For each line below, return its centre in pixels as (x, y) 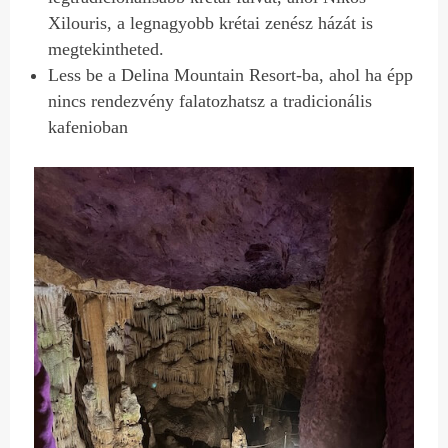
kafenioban (88, 126)
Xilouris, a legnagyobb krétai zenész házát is (211, 22)
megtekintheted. (106, 48)
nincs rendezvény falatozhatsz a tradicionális (210, 100)
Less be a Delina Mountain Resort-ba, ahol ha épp (231, 74)
